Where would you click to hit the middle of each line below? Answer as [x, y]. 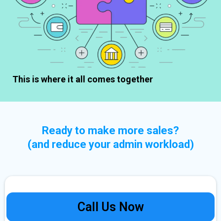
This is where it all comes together [83, 79]
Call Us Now [110, 207]
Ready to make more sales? [110, 131]
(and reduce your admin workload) [110, 145]
